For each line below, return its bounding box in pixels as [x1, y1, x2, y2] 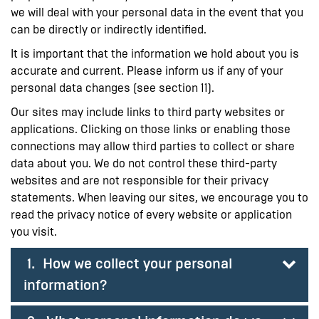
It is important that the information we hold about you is [11, 46, 299, 61]
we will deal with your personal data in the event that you [11, 5, 303, 19]
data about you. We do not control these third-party [11, 156, 277, 170]
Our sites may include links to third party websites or [11, 105, 285, 119]
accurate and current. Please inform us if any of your [11, 63, 283, 78]
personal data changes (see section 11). [11, 80, 214, 95]
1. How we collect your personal [23, 254, 232, 273]
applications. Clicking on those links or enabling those [11, 122, 291, 136]
